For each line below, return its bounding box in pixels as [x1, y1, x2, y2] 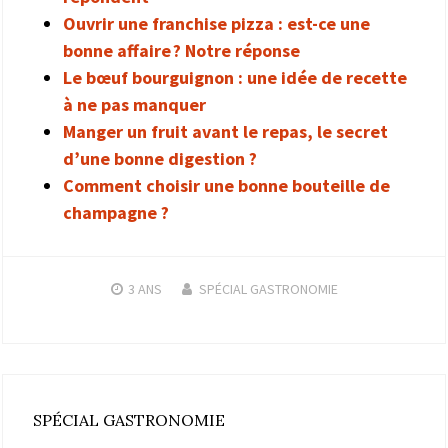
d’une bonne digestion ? [63, 146, 257, 170]
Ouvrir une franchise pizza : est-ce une [63, 11, 370, 35]
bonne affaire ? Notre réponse [63, 38, 300, 62]
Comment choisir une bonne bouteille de [63, 173, 390, 197]
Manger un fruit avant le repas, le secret [63, 119, 388, 143]
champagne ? [63, 200, 169, 224]
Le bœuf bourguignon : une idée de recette [63, 65, 407, 89]
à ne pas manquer [63, 92, 206, 116]
